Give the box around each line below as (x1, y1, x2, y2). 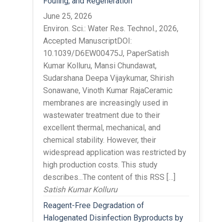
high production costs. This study (43, 160, 158, 169)
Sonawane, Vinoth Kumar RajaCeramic (43, 85, 172, 95)
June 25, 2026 (43, 11, 92, 21)
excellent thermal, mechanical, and (43, 122, 161, 132)
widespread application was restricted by (43, 147, 186, 157)
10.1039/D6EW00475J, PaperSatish (43, 48, 169, 58)
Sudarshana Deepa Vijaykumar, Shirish (43, 73, 174, 83)
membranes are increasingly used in (43, 98, 168, 108)
